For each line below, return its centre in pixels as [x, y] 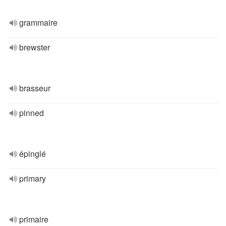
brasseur [35, 88]
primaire [34, 219]
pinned [32, 113]
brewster [35, 47]
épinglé [33, 154]
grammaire [38, 22]
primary [33, 178]
